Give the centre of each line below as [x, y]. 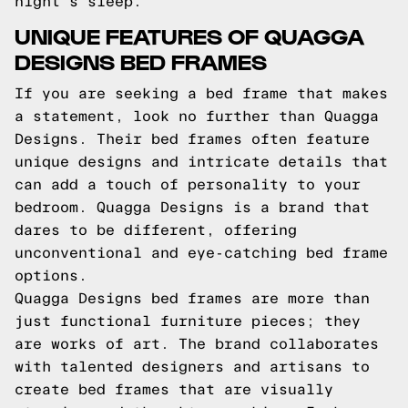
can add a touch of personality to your [188, 184]
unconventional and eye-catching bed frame [201, 253]
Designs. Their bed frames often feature [192, 139]
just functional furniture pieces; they [188, 321]
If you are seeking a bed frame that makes [201, 93]
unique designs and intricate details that [201, 162]
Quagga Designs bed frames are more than [192, 298]
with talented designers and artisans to [192, 367]
